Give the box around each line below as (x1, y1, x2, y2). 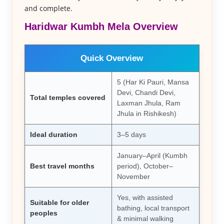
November (116, 172, 150, 180)
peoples (29, 209, 57, 217)
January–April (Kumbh (116, 151, 187, 159)
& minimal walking (116, 214, 173, 222)
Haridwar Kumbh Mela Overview (24, 21, 178, 32)
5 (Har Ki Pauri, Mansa (116, 78, 189, 86)
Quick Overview (80, 53, 143, 63)
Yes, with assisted (116, 193, 173, 201)
